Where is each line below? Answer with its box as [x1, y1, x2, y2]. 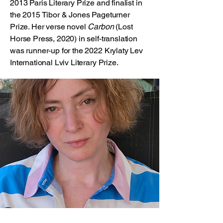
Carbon [88, 22, 114, 31]
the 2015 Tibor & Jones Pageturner [10, 10, 130, 19]
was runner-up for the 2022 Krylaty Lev [10, 46, 143, 55]
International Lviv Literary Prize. [10, 58, 120, 67]
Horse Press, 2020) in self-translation [10, 34, 137, 43]
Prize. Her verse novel [10, 22, 88, 31]
